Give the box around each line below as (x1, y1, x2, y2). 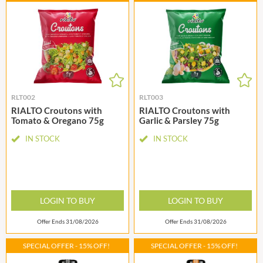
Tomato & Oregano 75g (11, 115, 104, 126)
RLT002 (11, 93, 35, 102)
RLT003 (139, 93, 163, 102)
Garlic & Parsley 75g (139, 115, 219, 126)
